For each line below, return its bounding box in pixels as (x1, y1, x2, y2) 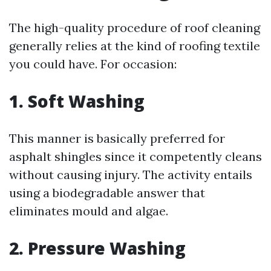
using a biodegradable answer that (9, 185, 205, 200)
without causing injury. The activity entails (9, 167, 252, 182)
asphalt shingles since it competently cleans (9, 149, 262, 164)
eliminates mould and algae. (9, 203, 168, 218)
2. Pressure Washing (9, 237, 186, 260)
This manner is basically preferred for (9, 131, 225, 146)
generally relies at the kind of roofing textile (9, 38, 260, 53)
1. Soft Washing (9, 90, 145, 113)
